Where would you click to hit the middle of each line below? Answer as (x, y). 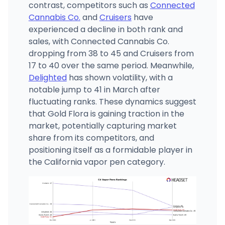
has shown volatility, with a (120, 77)
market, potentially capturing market (102, 126)
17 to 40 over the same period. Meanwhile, (111, 65)
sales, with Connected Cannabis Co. (99, 41)
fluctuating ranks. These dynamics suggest (112, 101)
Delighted (47, 77)
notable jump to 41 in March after (94, 89)
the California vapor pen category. (97, 162)
